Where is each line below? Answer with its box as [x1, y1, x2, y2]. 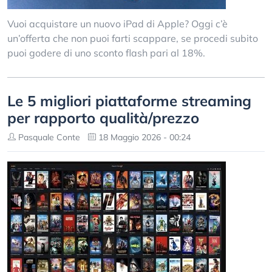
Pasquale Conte [16, 132, 80, 143]
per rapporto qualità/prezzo [7, 109, 199, 127]
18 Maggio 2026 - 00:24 [96, 132, 191, 143]
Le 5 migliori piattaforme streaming [7, 92, 251, 110]
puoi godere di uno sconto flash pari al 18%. [7, 47, 205, 59]
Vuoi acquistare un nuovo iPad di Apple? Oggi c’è [7, 18, 228, 30]
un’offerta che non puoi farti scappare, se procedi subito [7, 32, 258, 44]
